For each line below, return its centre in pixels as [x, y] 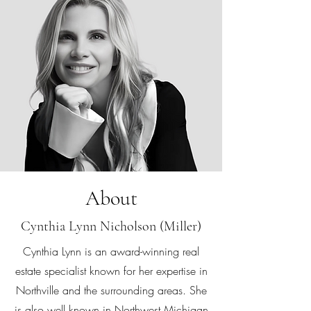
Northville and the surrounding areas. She [111, 290]
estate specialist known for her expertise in [111, 271]
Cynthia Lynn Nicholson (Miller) [111, 226]
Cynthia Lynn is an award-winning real [111, 251]
